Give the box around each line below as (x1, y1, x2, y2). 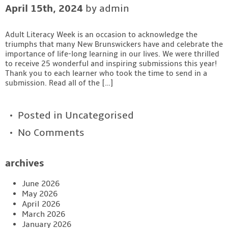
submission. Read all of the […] (5, 78, 113, 88)
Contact (109, 7, 142, 18)
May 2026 (22, 188, 58, 199)
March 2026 (22, 209, 65, 219)
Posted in (18, 109, 65, 122)
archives (5, 157, 44, 169)
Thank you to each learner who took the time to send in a (5, 68, 207, 78)
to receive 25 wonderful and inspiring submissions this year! (5, 59, 217, 68)
